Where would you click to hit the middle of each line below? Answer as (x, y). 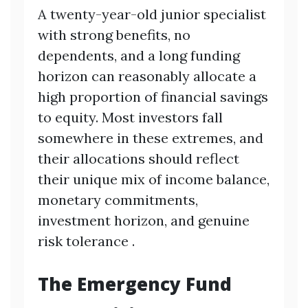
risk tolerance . (86, 241)
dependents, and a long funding (139, 55)
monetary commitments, (118, 199)
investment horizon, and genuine (144, 220)
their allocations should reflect (139, 158)
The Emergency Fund (135, 284)
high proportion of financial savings (153, 96)
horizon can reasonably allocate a (147, 76)
